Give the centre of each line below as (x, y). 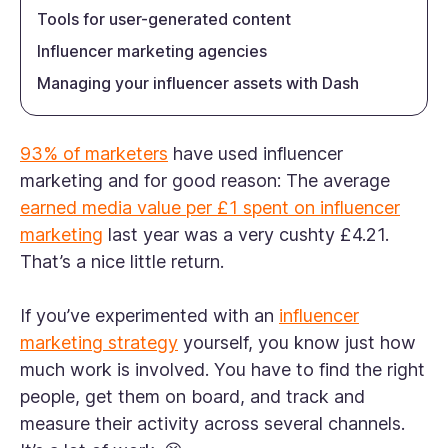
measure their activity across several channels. (212, 424)
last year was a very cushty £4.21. (246, 235)
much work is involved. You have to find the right (222, 370)
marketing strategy (99, 343)
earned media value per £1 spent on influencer (210, 208)
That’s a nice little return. (122, 262)
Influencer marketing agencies (152, 51)
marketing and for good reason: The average (205, 181)
